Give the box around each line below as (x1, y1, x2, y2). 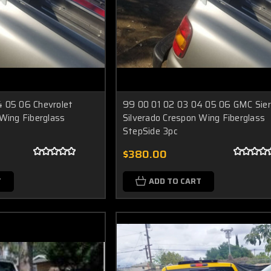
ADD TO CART (148, 174, 201, 188)
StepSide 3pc (122, 123, 178, 139)
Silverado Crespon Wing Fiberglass (122, 110, 266, 125)
